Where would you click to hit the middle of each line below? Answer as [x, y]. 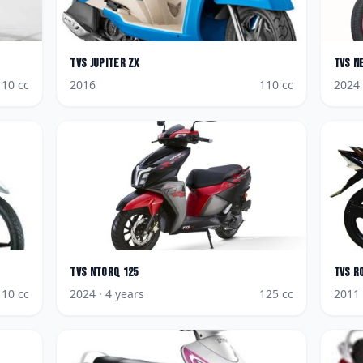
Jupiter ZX [115, 64]
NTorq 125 [114, 273]
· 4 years [120, 294]
